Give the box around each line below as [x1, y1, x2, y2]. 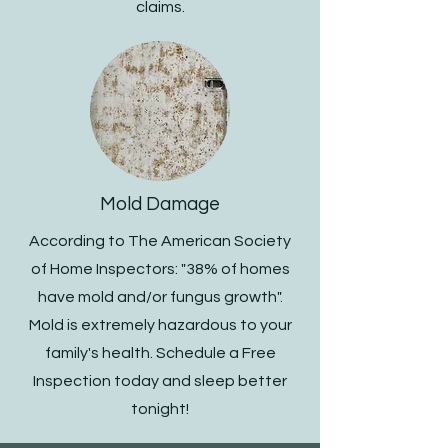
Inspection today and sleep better [33, 373, 287, 389]
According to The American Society [29, 233, 291, 249]
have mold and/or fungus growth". [37, 289, 283, 305]
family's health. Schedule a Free [44, 345, 276, 361]
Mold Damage [100, 194, 220, 214]
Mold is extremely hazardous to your [28, 317, 292, 333]
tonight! [131, 401, 189, 417]
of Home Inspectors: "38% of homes [30, 261, 290, 277]
